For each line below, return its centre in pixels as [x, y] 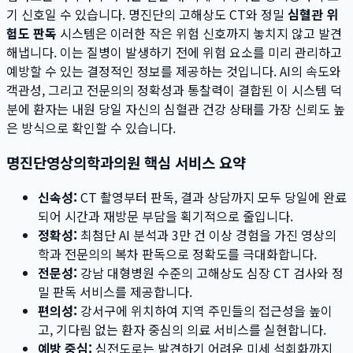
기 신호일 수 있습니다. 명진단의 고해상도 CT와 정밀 [147, 14]
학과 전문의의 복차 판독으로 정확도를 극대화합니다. [177, 254]
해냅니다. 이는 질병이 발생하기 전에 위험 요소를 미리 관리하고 [174, 52]
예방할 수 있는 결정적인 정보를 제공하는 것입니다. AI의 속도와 [174, 71]
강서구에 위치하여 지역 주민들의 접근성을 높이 [205, 311]
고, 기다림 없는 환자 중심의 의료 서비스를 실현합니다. [182, 330]
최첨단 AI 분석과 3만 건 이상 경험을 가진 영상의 [207, 235]
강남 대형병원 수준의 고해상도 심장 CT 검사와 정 [210, 273]
